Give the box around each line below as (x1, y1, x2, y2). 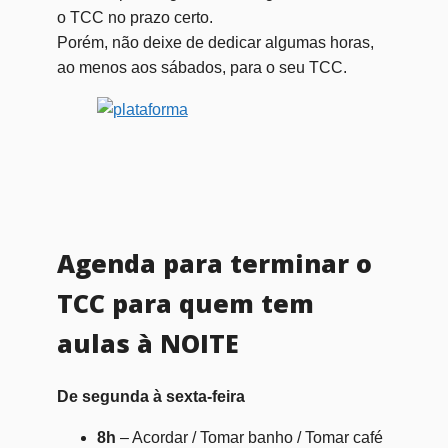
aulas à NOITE (56, 325, 239, 360)
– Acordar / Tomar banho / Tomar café (119, 428, 383, 446)
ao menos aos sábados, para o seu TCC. (56, 58, 347, 76)
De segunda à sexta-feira (56, 387, 245, 405)
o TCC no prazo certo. (56, 8, 213, 26)
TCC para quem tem (56, 285, 314, 320)
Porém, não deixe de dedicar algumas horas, (56, 33, 374, 51)
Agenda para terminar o (56, 245, 372, 280)
